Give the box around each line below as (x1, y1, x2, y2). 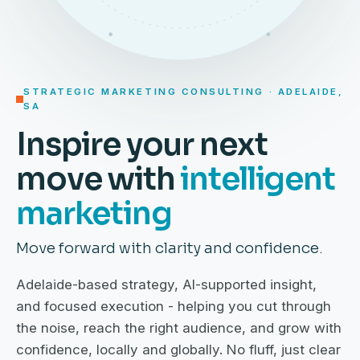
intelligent (180, 159, 335, 198)
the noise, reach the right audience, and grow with (16, 319, 342, 336)
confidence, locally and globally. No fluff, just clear (16, 341, 341, 358)
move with (16, 159, 181, 198)
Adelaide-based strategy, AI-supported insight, (16, 276, 317, 292)
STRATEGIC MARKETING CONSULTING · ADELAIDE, (23, 86, 344, 97)
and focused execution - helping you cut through (16, 297, 331, 314)
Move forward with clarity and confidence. (16, 238, 323, 257)
